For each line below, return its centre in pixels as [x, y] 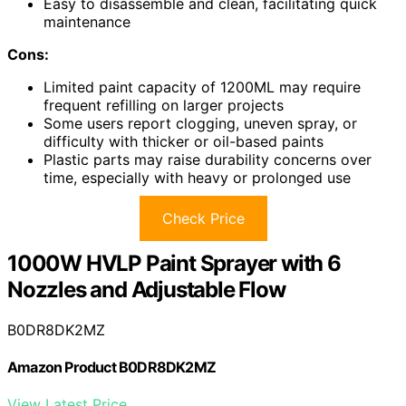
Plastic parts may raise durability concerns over [208, 159]
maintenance [87, 21]
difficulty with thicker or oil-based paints [184, 141]
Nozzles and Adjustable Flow [146, 289]
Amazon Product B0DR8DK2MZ [111, 367]
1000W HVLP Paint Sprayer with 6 [174, 263]
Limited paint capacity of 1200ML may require [202, 87]
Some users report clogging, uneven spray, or [200, 123]
